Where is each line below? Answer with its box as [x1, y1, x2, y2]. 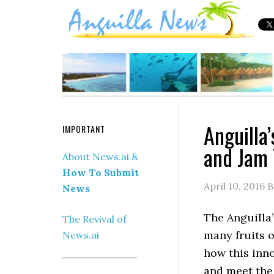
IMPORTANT [62, 122, 105, 135]
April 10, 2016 [204, 179, 265, 192]
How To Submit [62, 166, 139, 179]
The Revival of [62, 212, 127, 225]
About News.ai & [62, 150, 138, 163]
